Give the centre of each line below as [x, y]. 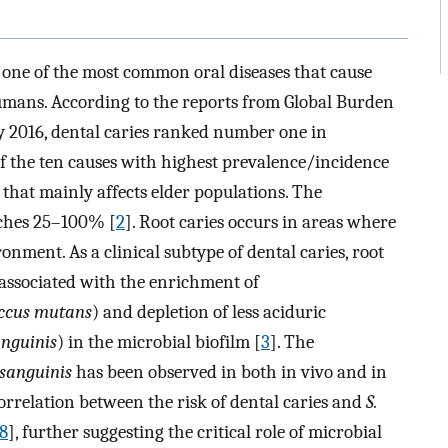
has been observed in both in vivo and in [229, 371]
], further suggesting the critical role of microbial [195, 431]
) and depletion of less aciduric [209, 311]
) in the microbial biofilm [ [159, 341]
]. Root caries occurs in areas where [260, 221]
